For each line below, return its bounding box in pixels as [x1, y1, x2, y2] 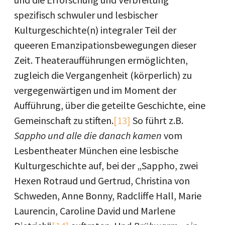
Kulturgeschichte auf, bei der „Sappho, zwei [14, 159, 198, 172]
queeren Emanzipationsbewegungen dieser [14, 38, 196, 51]
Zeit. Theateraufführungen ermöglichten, [14, 53, 188, 66]
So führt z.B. [131, 114, 183, 127]
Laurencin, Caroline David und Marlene [14, 204, 175, 217]
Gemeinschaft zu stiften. [14, 114, 114, 127]
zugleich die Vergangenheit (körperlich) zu [14, 68, 192, 81]
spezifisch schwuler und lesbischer [14, 8, 158, 21]
